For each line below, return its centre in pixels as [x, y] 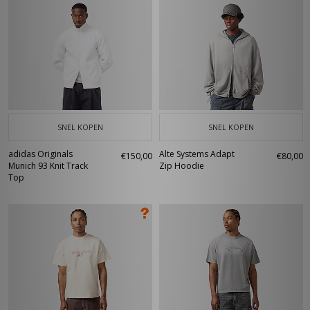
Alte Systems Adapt [197, 154]
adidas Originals [40, 154]
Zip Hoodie [182, 166]
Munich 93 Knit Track [48, 166]
